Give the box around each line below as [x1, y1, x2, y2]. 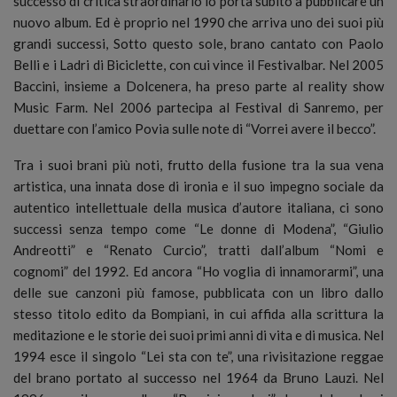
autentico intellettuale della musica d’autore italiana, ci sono [13, 198, 384, 215]
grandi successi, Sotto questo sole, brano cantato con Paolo [13, 35, 384, 51]
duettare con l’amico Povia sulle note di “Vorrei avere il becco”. [13, 120, 376, 136]
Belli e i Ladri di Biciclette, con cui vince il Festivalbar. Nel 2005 [13, 56, 384, 73]
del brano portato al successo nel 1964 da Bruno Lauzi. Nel [13, 369, 384, 385]
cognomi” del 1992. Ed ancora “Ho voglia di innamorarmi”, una [13, 262, 384, 279]
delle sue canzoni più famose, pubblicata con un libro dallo [13, 284, 384, 300]
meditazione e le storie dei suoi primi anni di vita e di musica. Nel [13, 326, 384, 343]
